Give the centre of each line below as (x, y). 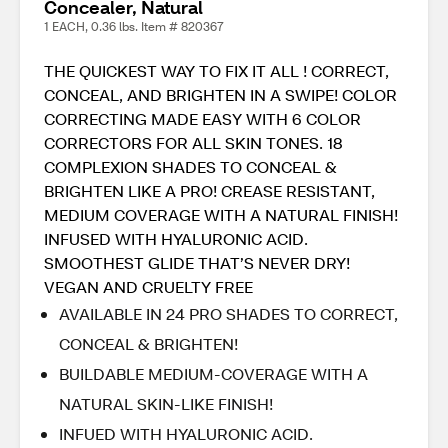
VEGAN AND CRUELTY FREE (148, 286)
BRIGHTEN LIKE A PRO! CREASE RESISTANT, (209, 190)
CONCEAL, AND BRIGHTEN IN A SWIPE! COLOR (220, 94)
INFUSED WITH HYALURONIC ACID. (176, 238)
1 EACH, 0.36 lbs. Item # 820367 (134, 26)
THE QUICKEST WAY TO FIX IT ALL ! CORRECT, (216, 70)
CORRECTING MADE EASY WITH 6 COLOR (202, 118)
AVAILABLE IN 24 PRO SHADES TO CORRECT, (228, 313)
